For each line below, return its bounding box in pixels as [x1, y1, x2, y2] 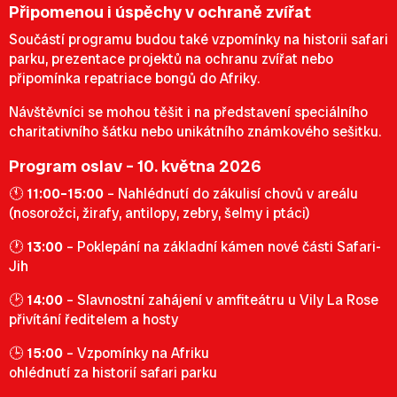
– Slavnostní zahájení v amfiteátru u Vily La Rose [63, 291, 378, 309]
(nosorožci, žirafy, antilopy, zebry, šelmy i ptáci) [9, 204, 310, 222]
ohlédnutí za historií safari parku [9, 363, 217, 382]
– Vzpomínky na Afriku [63, 344, 209, 362]
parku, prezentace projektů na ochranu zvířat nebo [9, 50, 333, 68]
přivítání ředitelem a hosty [9, 310, 178, 329]
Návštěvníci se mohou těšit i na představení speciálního [9, 103, 368, 121]
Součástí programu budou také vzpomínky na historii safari [9, 30, 388, 49]
